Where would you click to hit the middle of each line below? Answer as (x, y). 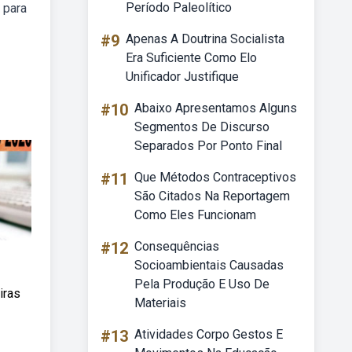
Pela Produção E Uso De (202, 284)
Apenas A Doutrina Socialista (205, 39)
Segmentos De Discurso (202, 127)
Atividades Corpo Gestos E (209, 334)
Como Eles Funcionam (195, 215)
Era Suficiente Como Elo (191, 58)
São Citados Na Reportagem (212, 196)
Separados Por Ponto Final (208, 146)
